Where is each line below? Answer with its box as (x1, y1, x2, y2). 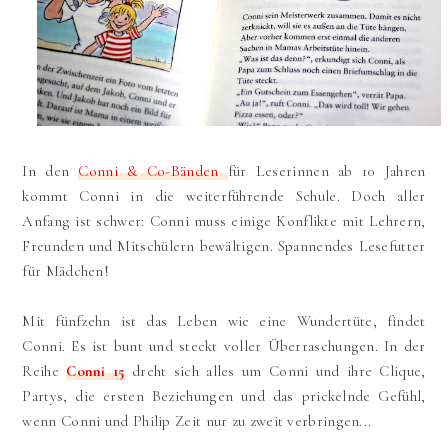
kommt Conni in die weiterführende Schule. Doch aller (22, 186, 426, 205)
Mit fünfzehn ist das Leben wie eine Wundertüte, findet (22, 311, 426, 330)
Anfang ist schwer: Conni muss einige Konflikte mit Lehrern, (22, 211, 426, 230)
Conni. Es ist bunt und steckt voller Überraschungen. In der (22, 336, 426, 355)
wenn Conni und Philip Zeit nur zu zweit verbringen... (22, 411, 372, 430)
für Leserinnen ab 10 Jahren (227, 161, 426, 180)
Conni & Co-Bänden (78, 161, 228, 180)
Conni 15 (66, 361, 125, 380)
